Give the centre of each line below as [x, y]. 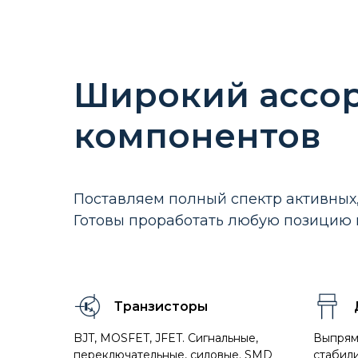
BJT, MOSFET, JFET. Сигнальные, [166, 338]
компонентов [197, 136]
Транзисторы [161, 306]
